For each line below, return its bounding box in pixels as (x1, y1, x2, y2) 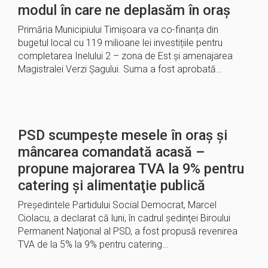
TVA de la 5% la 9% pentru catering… (18, 239, 168, 250)
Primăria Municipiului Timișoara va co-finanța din (18, 24, 218, 35)
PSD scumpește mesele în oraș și (18, 127, 227, 144)
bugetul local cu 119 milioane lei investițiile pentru (18, 37, 223, 48)
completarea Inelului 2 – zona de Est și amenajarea (18, 50, 233, 62)
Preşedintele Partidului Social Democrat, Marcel (18, 199, 217, 211)
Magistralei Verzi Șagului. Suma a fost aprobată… (18, 63, 222, 75)
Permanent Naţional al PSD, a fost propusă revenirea (18, 226, 237, 237)
